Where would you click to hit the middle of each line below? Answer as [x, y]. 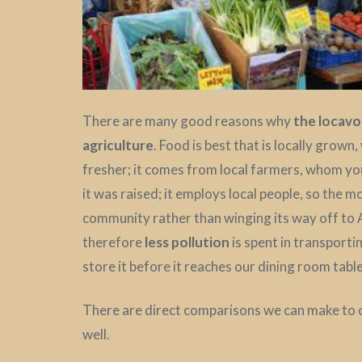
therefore [114, 242]
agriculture [118, 145]
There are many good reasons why [188, 121]
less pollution [187, 242]
